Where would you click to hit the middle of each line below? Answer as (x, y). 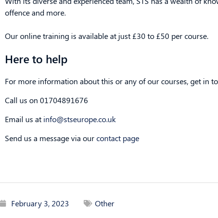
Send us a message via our (51, 138)
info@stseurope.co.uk (80, 119)
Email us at (24, 119)
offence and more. (35, 12)
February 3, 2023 (40, 203)
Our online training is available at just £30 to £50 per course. (107, 36)
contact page (118, 138)
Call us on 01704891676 (46, 100)
